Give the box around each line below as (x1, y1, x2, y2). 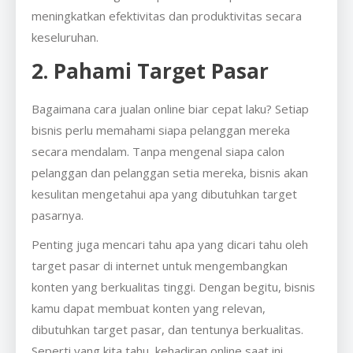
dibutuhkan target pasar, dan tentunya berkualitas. (32, 321, 303, 337)
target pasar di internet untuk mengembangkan (32, 257, 288, 273)
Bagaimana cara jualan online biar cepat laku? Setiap (32, 100, 309, 117)
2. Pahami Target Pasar (32, 56, 269, 85)
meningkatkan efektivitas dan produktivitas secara (32, 7, 302, 24)
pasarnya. (32, 206, 87, 223)
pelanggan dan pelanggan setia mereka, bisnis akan (32, 164, 308, 180)
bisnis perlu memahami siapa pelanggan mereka (32, 121, 290, 138)
